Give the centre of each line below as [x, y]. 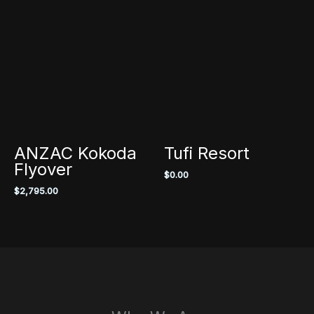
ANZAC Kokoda [75, 153]
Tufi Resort [207, 153]
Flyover [43, 169]
